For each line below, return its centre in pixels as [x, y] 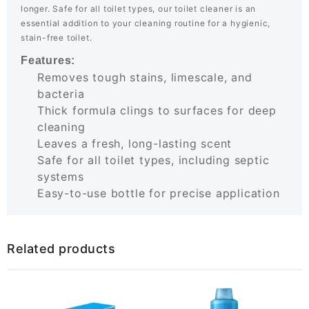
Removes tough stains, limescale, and [145, 78]
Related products [61, 249]
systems [61, 177]
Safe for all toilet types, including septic [153, 160]
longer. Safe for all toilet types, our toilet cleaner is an [139, 9]
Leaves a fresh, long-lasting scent [135, 144]
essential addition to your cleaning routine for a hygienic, [146, 23]
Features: [48, 61]
